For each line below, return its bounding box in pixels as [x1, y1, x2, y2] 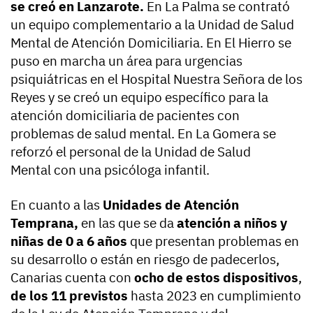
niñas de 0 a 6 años [10, 232, 130, 249]
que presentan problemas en [130, 232, 299, 249]
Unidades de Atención [100, 196, 239, 213]
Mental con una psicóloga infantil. [10, 161, 210, 178]
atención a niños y [177, 214, 287, 231]
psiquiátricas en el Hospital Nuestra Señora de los [10, 70, 303, 87]
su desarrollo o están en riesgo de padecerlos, [10, 250, 279, 268]
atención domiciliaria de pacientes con [10, 106, 240, 124]
